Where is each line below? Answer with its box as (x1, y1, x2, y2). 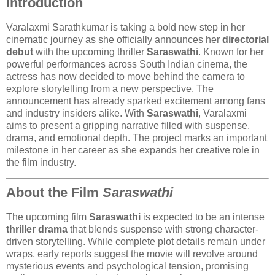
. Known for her (198, 46, 264, 57)
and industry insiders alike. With (6, 107, 147, 118)
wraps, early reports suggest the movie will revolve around (6, 249, 258, 260)
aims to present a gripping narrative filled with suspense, (6, 120, 250, 131)
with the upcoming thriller (33, 46, 147, 57)
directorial (222, 34, 269, 45)
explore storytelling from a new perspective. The (6, 83, 214, 94)
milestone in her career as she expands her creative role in (6, 144, 260, 155)
